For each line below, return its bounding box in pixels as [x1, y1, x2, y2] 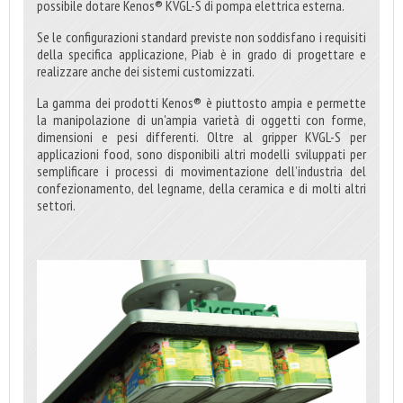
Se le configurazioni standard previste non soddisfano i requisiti [37, 27, 366, 46]
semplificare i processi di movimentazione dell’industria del [37, 161, 366, 180]
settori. [37, 195, 77, 214]
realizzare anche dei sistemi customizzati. [37, 61, 255, 80]
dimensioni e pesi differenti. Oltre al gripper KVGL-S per [37, 127, 366, 146]
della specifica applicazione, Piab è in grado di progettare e [37, 44, 366, 63]
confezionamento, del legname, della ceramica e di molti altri [37, 178, 366, 197]
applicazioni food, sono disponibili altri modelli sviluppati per [37, 144, 366, 163]
